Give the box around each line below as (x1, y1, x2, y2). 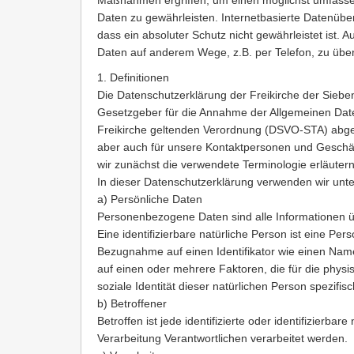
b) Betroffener (97, 297, 167, 311)
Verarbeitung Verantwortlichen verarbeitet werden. (97, 332, 348, 345)
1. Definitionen (97, 71, 169, 85)
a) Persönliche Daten (97, 193, 202, 206)
